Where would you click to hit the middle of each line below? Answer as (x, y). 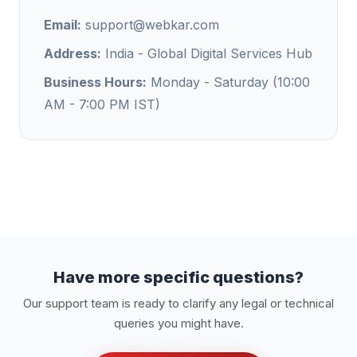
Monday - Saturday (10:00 (228, 82)
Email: (63, 25)
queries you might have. (178, 323)
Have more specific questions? (178, 277)
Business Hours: (95, 82)
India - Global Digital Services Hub (207, 53)
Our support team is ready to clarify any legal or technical (178, 303)
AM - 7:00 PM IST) (102, 104)
